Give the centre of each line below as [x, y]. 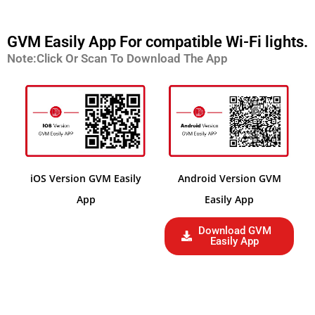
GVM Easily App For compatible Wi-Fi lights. [157, 41]
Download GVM [234, 230]
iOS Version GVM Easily [86, 178]
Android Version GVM [229, 178]
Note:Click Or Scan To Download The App [117, 58]
